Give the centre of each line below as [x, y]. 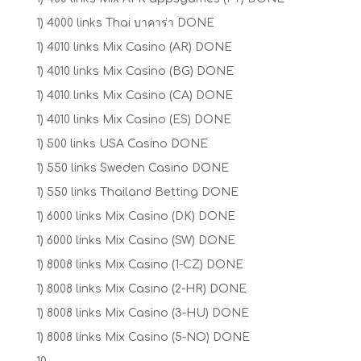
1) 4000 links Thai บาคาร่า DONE [125, 23]
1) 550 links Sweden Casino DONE [132, 168]
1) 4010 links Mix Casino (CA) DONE [134, 95]
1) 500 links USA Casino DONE [122, 143]
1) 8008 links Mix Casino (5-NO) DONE [143, 337]
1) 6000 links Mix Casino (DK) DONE [135, 216]
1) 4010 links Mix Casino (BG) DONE [135, 71]
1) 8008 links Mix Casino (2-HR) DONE [141, 288]
